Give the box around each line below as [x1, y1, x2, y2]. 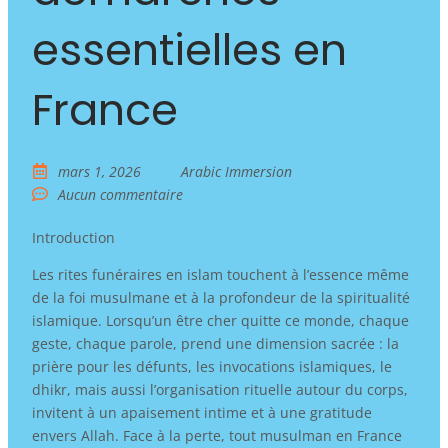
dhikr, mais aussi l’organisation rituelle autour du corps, [31, 379, 408, 399]
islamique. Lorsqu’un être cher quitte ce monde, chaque [31, 310, 409, 330]
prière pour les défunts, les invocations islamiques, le [31, 356, 392, 376]
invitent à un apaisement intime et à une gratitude [31, 402, 372, 422]
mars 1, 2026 [57, 161, 141, 181]
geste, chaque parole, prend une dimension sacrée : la [31, 333, 399, 353]
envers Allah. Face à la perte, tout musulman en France [31, 425, 402, 445]
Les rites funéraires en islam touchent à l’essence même [31, 264, 409, 284]
